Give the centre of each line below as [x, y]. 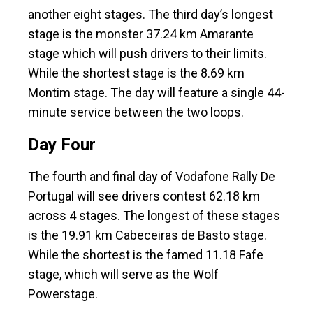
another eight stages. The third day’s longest [151, 15]
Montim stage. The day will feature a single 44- [156, 93]
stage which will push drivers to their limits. [147, 54]
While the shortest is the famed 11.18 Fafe [146, 255]
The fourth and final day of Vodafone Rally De [152, 177]
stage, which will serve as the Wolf [123, 275]
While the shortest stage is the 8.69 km [136, 73]
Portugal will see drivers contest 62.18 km [144, 196]
